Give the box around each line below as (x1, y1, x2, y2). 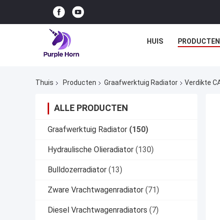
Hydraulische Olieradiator (48, 145, 134, 155)
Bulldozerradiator (48, 165, 107, 175)
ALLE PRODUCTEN (54, 103, 128, 113)
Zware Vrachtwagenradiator (48, 185, 143, 195)
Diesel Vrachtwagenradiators (48, 205, 147, 215)
